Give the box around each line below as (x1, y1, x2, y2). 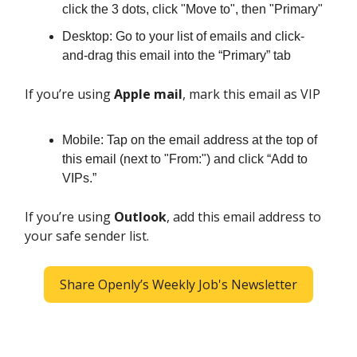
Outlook (114, 208, 167, 226)
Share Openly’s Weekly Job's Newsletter (60, 276, 297, 294)
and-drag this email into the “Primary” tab (62, 49, 291, 63)
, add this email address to (167, 208, 321, 226)
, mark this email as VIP (182, 85, 320, 104)
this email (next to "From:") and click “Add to (62, 152, 308, 167)
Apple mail (114, 85, 182, 104)
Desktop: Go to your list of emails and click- (62, 29, 304, 44)
